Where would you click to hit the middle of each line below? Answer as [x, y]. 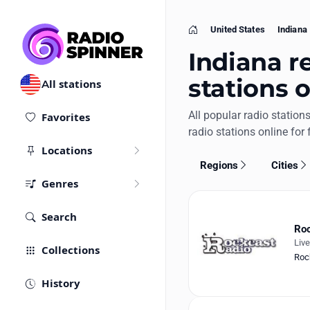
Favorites [66, 118]
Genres [60, 184]
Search [59, 217]
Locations [67, 151]
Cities [285, 165]
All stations [71, 84]
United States [238, 29]
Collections [71, 250]
